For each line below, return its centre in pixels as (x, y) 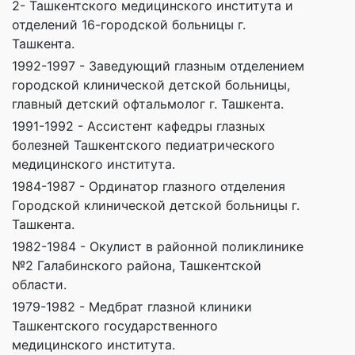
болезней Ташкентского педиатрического (143, 145)
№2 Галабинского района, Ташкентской (137, 266)
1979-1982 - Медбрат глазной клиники (132, 307)
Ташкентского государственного (115, 326)
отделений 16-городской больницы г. (129, 25)
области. (39, 285)
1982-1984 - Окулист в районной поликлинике (158, 247)
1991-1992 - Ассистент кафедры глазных (139, 126)
